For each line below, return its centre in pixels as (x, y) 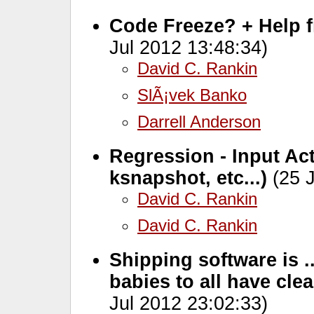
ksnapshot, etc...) (188, 178)
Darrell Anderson (199, 121)
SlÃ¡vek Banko (192, 95)
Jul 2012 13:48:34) (189, 47)
